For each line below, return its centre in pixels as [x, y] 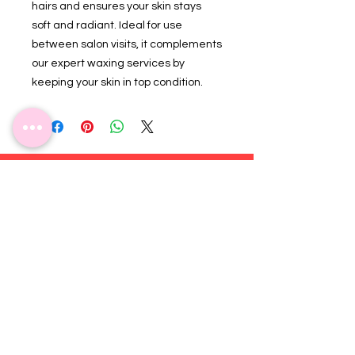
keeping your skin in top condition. [118, 82]
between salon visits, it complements [127, 44]
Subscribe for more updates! [126, 183]
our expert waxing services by [108, 63]
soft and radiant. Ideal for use [107, 25]
